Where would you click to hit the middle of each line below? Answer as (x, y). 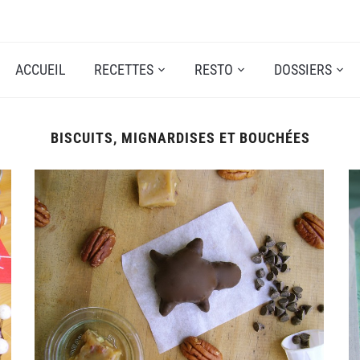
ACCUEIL (41, 70)
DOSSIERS (303, 70)
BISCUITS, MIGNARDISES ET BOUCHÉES (180, 138)
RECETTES (124, 70)
